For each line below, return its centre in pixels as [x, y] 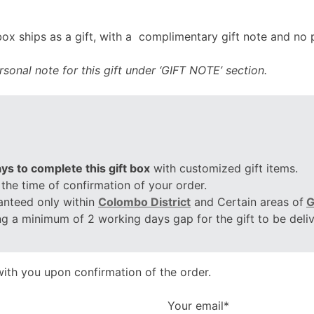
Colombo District [144, 202]
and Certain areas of [247, 202]
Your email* [198, 305]
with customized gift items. [224, 168]
